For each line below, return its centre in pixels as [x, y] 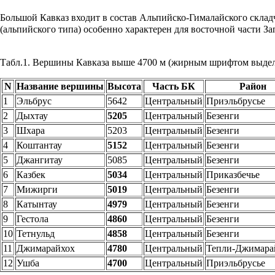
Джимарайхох [46, 249]
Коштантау [39, 145]
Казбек [31, 175]
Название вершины [60, 87]
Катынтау [37, 204]
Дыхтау [32, 116]
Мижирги [37, 190]
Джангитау [40, 160]
